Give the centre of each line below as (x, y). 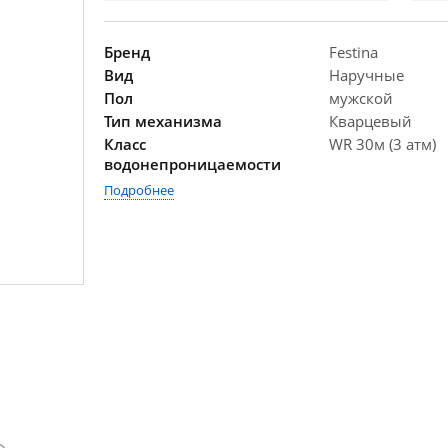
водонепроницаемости (192, 164)
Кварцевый (370, 121)
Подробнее (139, 190)
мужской (361, 98)
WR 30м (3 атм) (382, 144)
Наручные (366, 75)
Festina (353, 52)
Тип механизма (163, 121)
